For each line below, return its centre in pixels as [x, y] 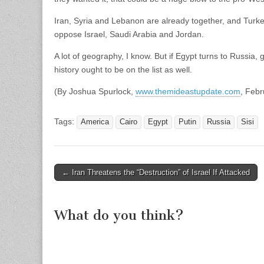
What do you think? [119, 215]
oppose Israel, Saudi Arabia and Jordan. [129, 34]
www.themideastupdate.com [188, 91]
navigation [80, 187]
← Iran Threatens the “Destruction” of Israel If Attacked [156, 172]
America [95, 122]
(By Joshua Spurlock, [95, 91]
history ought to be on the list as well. [123, 70]
